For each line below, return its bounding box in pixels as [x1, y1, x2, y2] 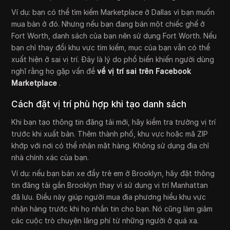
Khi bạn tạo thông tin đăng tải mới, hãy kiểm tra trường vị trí [11, 118, 216, 127]
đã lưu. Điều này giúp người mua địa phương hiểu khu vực [11, 193, 206, 202]
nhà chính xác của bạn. [11, 153, 89, 162]
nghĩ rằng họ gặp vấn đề [11, 67, 98, 76]
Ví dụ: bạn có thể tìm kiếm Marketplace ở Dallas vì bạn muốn [11, 8, 215, 17]
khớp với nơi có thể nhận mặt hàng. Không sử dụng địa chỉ [11, 141, 209, 150]
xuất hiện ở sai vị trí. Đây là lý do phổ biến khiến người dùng [11, 55, 215, 64]
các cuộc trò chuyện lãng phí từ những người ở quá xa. [11, 216, 199, 225]
